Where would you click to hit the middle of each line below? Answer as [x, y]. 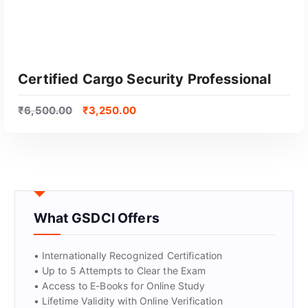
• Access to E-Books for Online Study [119, 286]
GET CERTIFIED [154, 223]
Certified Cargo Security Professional [145, 79]
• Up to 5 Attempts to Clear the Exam [120, 271]
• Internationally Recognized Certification [128, 256]
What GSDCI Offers [96, 218]
